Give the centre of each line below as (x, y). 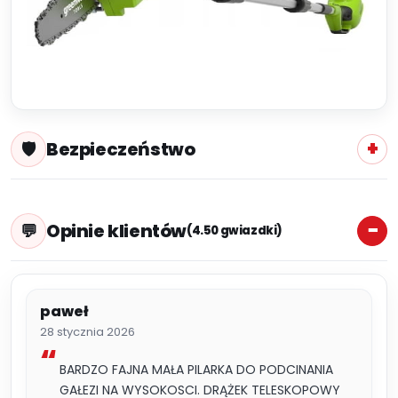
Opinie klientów (116, 231)
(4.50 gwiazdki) (235, 231)
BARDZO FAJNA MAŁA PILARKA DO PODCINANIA (196, 370)
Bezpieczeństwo (121, 149)
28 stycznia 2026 (88, 332)
